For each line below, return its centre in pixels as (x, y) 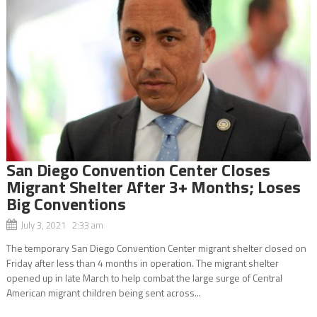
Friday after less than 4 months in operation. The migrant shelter (142, 263)
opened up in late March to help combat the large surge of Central (144, 277)
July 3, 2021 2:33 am (62, 225)
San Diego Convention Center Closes (138, 169)
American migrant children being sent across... (103, 292)
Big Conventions (66, 203)
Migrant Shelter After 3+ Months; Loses (153, 186)
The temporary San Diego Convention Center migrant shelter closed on (156, 248)
